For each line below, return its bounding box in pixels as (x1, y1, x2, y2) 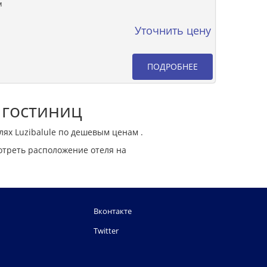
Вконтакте (94, 206, 132, 216)
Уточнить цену (135, 23, 211, 38)
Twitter (94, 225, 119, 236)
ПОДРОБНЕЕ (147, 60, 198, 72)
